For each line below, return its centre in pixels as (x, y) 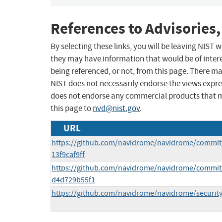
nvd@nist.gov (116, 109)
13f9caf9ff (68, 155)
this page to (72, 109)
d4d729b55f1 (73, 180)
